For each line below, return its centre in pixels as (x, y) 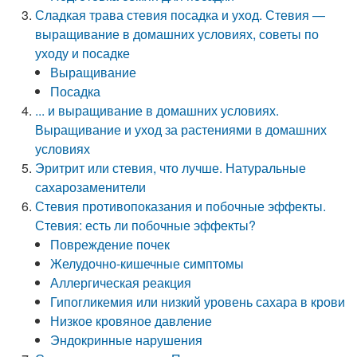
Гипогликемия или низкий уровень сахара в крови (198, 302)
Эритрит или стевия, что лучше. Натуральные (171, 168)
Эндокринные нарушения (127, 340)
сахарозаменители (91, 187)
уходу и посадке (83, 53)
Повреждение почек (110, 244)
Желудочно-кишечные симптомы (147, 263)
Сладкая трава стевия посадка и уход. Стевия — (180, 15)
